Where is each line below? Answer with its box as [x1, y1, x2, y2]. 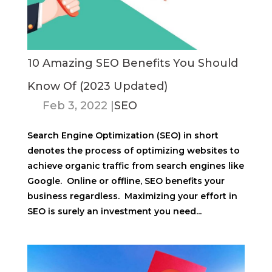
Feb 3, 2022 [42, 99, 107, 112]
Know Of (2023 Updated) [27, 80, 168, 93]
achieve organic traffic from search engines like [27, 160, 244, 171]
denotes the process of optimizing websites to [27, 145, 240, 156]
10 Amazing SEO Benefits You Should [27, 56, 238, 70]
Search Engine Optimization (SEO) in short [27, 130, 219, 141]
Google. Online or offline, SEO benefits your [27, 175, 225, 186]
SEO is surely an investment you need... [27, 206, 202, 217]
